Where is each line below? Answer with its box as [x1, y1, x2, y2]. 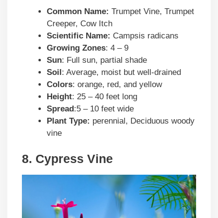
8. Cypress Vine [22, 152, 113, 166]
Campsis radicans [110, 31, 179, 40]
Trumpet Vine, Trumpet [109, 6, 194, 16]
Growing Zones [47, 43, 106, 53]
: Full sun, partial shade [62, 55, 147, 65]
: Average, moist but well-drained [62, 67, 181, 77]
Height [47, 91, 72, 101]
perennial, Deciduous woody [90, 116, 195, 126]
